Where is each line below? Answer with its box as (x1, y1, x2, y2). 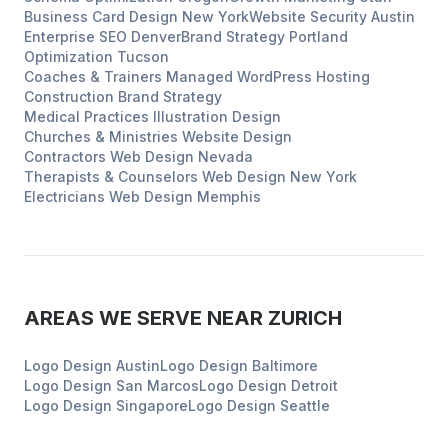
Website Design (182, 128, 292, 145)
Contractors (24, 148, 106, 165)
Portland (289, 28, 348, 45)
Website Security (249, 8, 367, 25)
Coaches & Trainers (24, 68, 162, 85)
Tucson (117, 48, 169, 65)
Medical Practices (24, 108, 149, 125)
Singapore (116, 397, 188, 414)
